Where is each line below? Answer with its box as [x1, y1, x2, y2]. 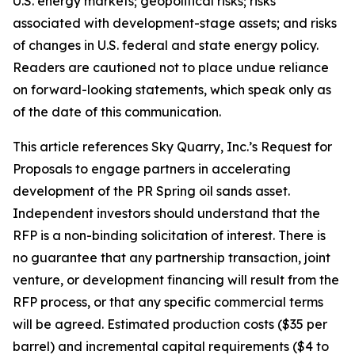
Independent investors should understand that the [13, 205, 320, 221]
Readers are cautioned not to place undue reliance [13, 59, 329, 75]
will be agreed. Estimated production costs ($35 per [13, 316, 327, 332]
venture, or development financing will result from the [13, 272, 339, 288]
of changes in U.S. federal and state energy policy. [13, 37, 319, 53]
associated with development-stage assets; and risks [13, 15, 337, 31]
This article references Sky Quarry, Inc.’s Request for [13, 139, 332, 155]
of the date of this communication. [13, 104, 221, 120]
